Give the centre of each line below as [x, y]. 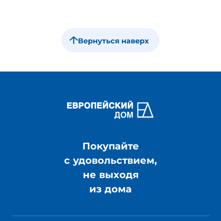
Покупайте [110, 146]
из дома [110, 189]
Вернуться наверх [114, 41]
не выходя [110, 175]
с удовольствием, [110, 161]
